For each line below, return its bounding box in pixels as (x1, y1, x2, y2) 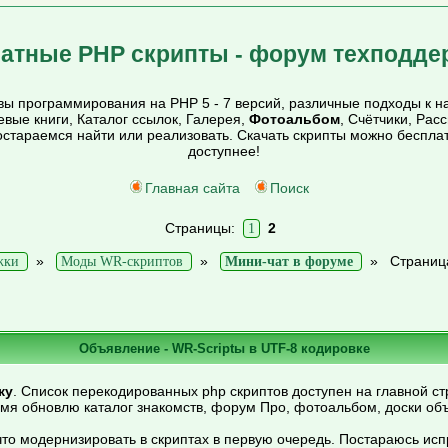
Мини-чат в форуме (224, 254, 353, 269)
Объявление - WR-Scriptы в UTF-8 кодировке (78, 340, 370, 356)
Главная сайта (145, 180, 240, 196)
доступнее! (188, 143, 260, 159)
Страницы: (164, 220, 243, 236)
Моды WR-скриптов (60, 254, 183, 269)
